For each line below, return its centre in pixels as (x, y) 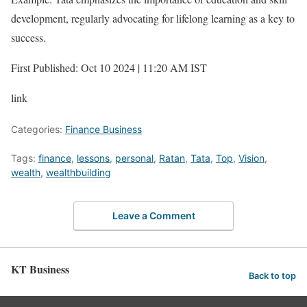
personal (134, 158)
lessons (93, 158)
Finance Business (103, 130)
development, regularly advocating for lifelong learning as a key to (153, 19)
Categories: (38, 130)
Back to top (272, 276)
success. (28, 38)
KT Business (40, 269)
